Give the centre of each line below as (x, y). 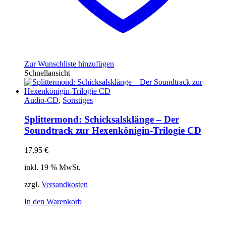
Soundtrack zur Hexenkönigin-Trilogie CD (113, 131)
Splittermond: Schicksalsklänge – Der (102, 120)
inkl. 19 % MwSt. (52, 167)
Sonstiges (78, 100)
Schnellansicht (47, 73)
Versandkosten (65, 184)
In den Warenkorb (53, 201)
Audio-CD (41, 100)
